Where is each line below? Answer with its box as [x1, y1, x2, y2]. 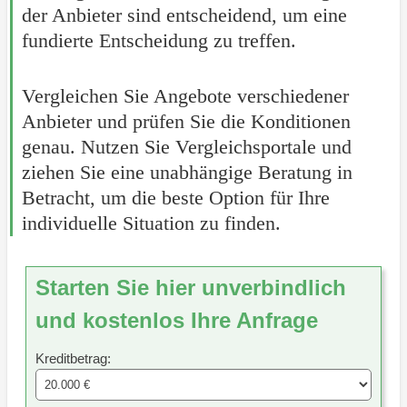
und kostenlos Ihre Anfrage [35, 308, 318, 333]
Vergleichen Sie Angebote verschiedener [21, 84, 349, 108]
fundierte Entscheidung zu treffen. [21, 29, 296, 53]
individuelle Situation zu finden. [21, 212, 281, 235]
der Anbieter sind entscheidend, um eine [21, 4, 347, 27]
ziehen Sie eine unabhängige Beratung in [21, 161, 352, 184]
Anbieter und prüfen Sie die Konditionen [21, 110, 351, 134]
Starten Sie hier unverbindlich [35, 275, 346, 301]
